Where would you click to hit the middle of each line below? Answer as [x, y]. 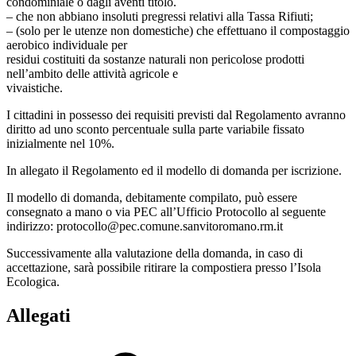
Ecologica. [35, 281]
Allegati [39, 315]
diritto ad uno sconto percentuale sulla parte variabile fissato [155, 129]
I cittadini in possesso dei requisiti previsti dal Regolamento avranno [176, 114]
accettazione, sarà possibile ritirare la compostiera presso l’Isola [164, 267]
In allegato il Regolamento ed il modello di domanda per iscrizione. [174, 170]
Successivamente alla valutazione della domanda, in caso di [155, 253]
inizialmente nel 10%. [62, 143]
